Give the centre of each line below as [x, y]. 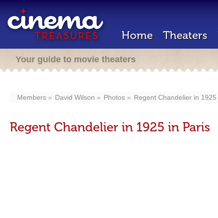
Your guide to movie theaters [76, 59]
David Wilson [75, 97]
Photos [114, 97]
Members [32, 97]
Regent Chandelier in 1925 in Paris [110, 127]
